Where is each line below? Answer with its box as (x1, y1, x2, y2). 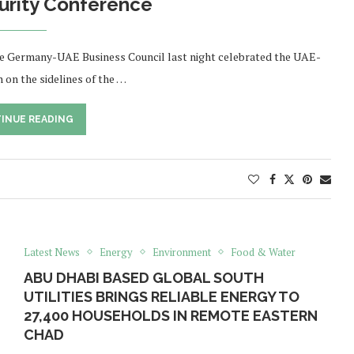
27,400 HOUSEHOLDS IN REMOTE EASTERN (23, 307, 318, 324)
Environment (152, 244, 211, 259)
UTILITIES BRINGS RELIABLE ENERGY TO (23, 288, 299, 305)
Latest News (23, 244, 80, 259)
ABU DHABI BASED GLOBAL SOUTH (23, 269, 264, 286)
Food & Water (230, 244, 296, 259)
